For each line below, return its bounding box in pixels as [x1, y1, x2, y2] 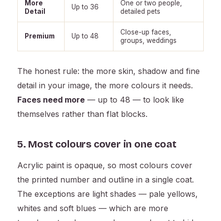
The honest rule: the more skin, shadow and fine [17, 66, 200, 76]
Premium [25, 32, 55, 40]
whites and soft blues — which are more [17, 203, 168, 214]
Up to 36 [72, 3, 99, 11]
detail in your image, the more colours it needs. [17, 80, 193, 91]
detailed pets [120, 7, 160, 16]
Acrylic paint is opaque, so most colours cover [17, 160, 192, 171]
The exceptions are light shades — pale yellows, [17, 189, 198, 199]
